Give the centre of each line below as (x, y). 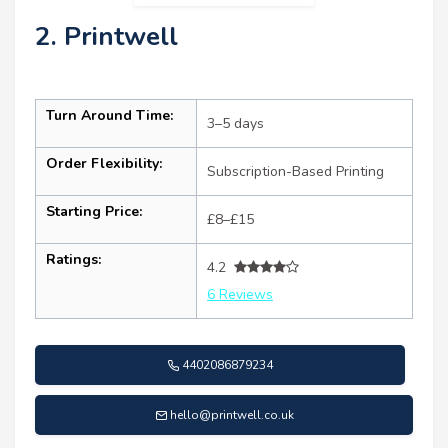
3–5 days (235, 123)
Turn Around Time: (109, 115)
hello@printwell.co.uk (231, 414)
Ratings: (73, 259)
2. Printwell (106, 36)
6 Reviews (240, 294)
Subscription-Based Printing (295, 171)
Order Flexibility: (104, 163)
